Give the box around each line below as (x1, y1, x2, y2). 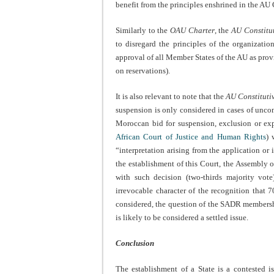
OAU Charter (170, 26, 215, 35)
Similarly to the (116, 26, 171, 35)
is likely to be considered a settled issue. (116, 213, 248, 223)
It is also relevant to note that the (116, 92, 226, 102)
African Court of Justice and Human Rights (116, 132, 266, 142)
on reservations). (116, 66, 170, 76)
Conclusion (116, 239, 154, 248)
